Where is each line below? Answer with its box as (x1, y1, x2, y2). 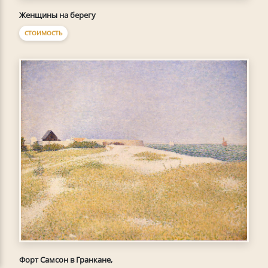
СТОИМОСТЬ (25, 29, 62, 37)
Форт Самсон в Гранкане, (19, 254, 112, 265)
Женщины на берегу (19, 10, 96, 20)
